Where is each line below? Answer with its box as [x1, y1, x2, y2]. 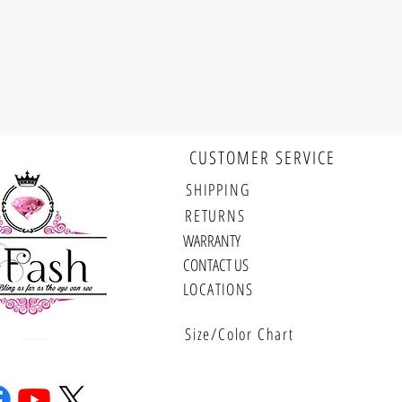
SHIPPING [186, 179, 250, 201]
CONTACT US [183, 254, 249, 276]
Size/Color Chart [185, 323, 294, 345]
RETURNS [185, 205, 246, 227]
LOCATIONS [183, 278, 254, 301]
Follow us [81, 163, 203, 199]
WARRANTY [183, 230, 240, 252]
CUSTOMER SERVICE [189, 145, 336, 170]
